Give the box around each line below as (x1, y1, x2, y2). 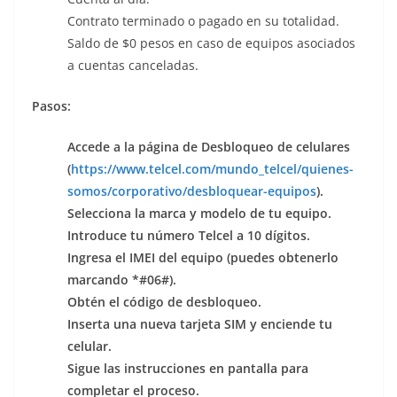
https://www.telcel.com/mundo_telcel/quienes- (71, 160, 354, 177)
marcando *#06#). (67, 270, 176, 288)
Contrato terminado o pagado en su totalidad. (67, 12, 339, 29)
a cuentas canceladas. (67, 56, 198, 74)
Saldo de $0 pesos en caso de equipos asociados (67, 34, 355, 51)
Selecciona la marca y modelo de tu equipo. (67, 204, 331, 222)
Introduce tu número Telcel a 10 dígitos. (67, 226, 310, 244)
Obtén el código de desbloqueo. (67, 292, 261, 310)
